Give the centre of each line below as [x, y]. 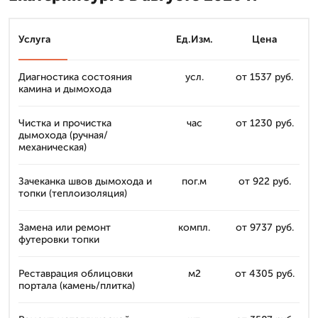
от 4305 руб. [264, 274]
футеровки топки [59, 240]
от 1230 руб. [264, 123]
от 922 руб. [264, 181]
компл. [194, 227]
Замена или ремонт [65, 227]
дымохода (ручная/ [63, 135]
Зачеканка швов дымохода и [85, 181]
